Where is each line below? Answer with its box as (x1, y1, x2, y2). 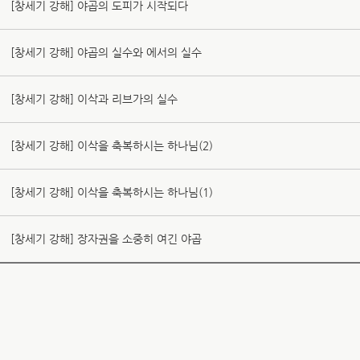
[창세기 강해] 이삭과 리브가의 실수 (10, 92, 178, 105)
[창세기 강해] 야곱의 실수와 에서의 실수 (10, 46, 202, 59)
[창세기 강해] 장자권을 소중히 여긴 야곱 (10, 232, 202, 245)
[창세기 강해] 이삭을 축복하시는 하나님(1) (10, 186, 214, 198)
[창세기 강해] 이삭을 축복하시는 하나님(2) (10, 139, 214, 152)
